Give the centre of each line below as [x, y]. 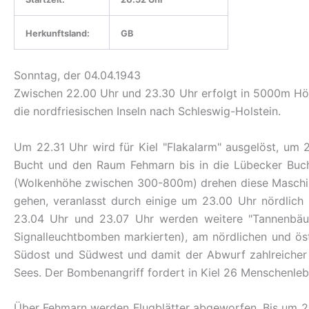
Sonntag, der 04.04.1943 [77, 75]
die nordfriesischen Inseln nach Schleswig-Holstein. [147, 111]
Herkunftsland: [58, 33]
